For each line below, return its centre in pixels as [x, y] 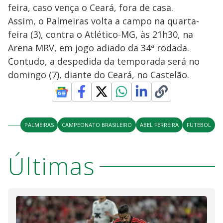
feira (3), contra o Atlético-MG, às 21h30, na [101, 35]
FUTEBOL [199, 125]
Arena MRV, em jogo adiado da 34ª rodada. [99, 48]
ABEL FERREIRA [159, 125]
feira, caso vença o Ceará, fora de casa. [91, 8]
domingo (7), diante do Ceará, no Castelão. [99, 75]
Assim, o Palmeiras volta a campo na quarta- [104, 21]
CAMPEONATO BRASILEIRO [97, 125]
